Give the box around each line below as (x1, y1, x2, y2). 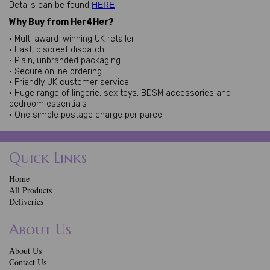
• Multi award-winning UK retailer (9, 34, 134, 44)
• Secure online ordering (9, 66, 102, 77)
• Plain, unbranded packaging (9, 55, 121, 66)
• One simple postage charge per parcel (9, 110, 164, 120)
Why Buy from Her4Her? (9, 17, 114, 27)
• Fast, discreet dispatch (9, 45, 104, 55)
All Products (9, 184, 52, 196)
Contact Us (9, 256, 46, 268)
